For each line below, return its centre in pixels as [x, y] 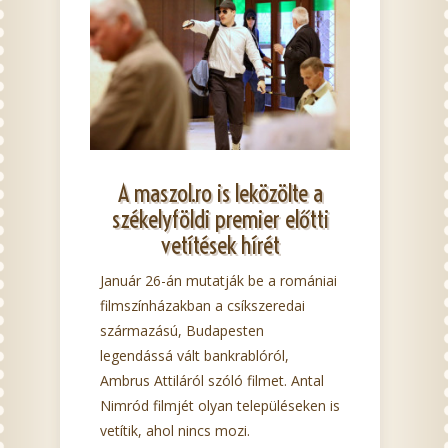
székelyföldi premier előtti [220, 218]
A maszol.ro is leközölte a [220, 192]
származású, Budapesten [182, 330]
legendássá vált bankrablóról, [194, 355]
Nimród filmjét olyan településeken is [220, 405]
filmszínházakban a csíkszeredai [202, 305]
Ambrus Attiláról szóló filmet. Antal [212, 380]
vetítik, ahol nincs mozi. [175, 430]
